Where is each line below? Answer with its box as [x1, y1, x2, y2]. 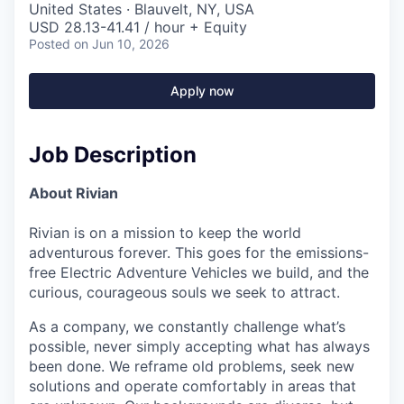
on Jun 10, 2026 [74, 35, 170, 51]
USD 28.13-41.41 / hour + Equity [29, 17, 247, 36]
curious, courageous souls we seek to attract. [29, 282, 340, 301]
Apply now [170, 82, 234, 98]
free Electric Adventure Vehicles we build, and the [29, 262, 369, 281]
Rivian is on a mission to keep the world [29, 223, 301, 242]
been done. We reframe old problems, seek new [29, 356, 354, 375]
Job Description [29, 141, 197, 168]
